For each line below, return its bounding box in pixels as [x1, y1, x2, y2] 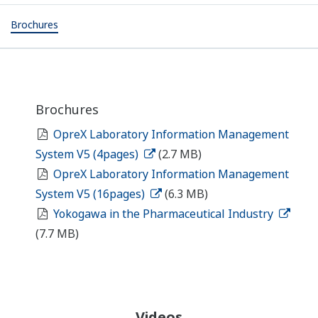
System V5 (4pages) [35, 146, 141, 163]
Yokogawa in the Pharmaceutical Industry [53, 206, 276, 222]
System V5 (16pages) [35, 186, 148, 202]
